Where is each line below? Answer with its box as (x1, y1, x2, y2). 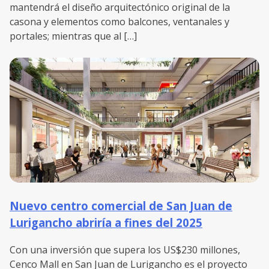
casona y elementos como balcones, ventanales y (10, 15, 229, 29)
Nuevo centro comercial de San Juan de (10, 198, 232, 214)
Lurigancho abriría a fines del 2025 (10, 215, 202, 231)
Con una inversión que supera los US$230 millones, (10, 243, 240, 256)
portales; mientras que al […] (10, 29, 137, 43)
